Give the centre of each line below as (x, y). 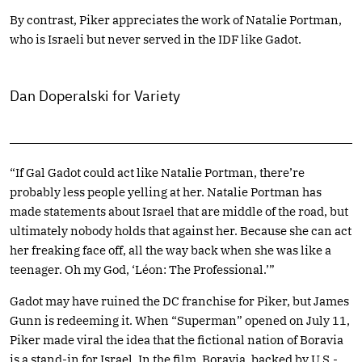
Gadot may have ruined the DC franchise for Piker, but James (179, 301)
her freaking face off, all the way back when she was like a (170, 250)
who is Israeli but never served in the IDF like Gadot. (156, 39)
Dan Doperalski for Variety (95, 95)
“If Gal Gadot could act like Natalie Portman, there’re (157, 172)
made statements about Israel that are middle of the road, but (179, 211)
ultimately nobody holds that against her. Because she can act (181, 230)
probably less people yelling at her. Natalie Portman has (166, 192)
